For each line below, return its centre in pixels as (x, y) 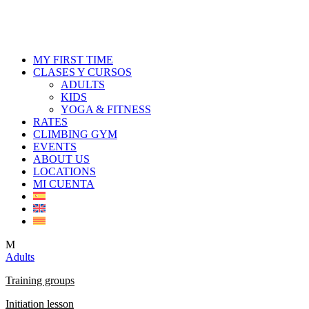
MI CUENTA (64, 184)
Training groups (40, 280)
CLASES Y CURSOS (82, 72)
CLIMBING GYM (75, 134)
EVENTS (55, 147)
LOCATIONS (64, 171)
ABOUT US (61, 159)
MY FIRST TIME (73, 60)
